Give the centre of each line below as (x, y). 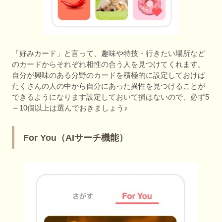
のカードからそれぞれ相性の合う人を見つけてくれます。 (109, 64)
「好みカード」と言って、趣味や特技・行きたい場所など (109, 53)
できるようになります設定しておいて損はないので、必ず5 (111, 97)
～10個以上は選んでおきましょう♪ (70, 108)
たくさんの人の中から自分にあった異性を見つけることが (109, 86)
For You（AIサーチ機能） (76, 138)
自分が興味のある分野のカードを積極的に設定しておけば (109, 75)
